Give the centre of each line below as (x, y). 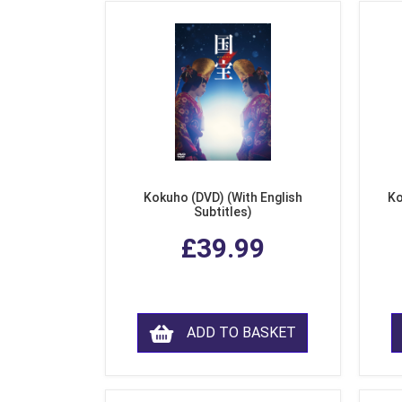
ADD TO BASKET (242, 333)
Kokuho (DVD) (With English (223, 198)
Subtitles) (223, 212)
